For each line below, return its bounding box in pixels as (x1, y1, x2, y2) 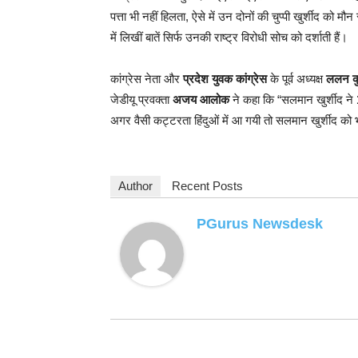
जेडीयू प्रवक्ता (110, 93, 173, 106)
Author (118, 179, 153, 193)
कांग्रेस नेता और (110, 72, 183, 86)
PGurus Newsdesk (197, 216, 323, 232)
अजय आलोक (173, 93, 229, 106)
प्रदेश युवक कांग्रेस (183, 72, 267, 86)
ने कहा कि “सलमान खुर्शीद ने (229, 93, 356, 106)
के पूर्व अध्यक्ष (267, 72, 326, 86)
